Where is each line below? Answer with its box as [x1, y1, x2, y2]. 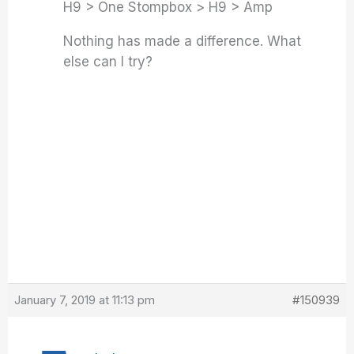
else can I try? [63, 54, 153, 70]
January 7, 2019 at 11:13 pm [14, 292, 156, 307]
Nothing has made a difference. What [63, 33, 302, 49]
